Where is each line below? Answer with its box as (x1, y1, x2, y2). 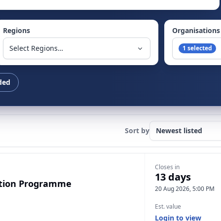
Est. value (155, 202, 181, 211)
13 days (155, 170, 191, 184)
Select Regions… (9, 43, 63, 53)
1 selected (182, 44, 212, 52)
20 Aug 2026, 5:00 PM (155, 184, 215, 193)
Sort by (125, 126, 149, 135)
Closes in (155, 163, 180, 171)
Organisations (172, 26, 220, 35)
